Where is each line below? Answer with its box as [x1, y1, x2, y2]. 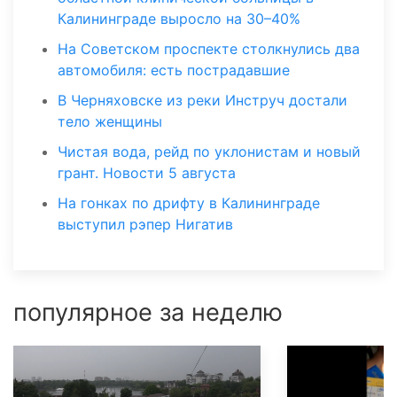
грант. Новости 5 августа [58, 164, 236, 183]
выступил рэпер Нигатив [58, 215, 233, 234]
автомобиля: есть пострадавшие [58, 61, 290, 80]
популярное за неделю [13, 298, 283, 328]
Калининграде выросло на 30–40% [58, 10, 300, 28]
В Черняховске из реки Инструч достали [58, 91, 347, 110]
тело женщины [58, 113, 162, 131]
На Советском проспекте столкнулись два [58, 40, 360, 58]
